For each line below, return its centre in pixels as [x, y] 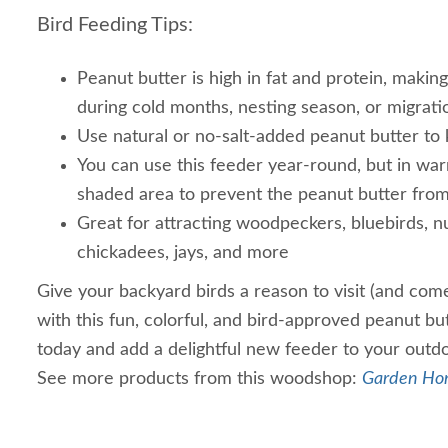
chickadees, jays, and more [183, 253]
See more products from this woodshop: [199, 379]
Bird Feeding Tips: [115, 25]
